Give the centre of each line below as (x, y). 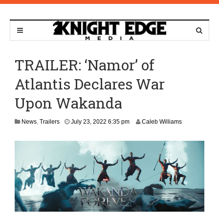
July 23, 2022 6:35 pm (100, 122)
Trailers (50, 122)
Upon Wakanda (68, 103)
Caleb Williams (162, 122)
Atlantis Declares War (90, 84)
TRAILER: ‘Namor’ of (85, 65)
